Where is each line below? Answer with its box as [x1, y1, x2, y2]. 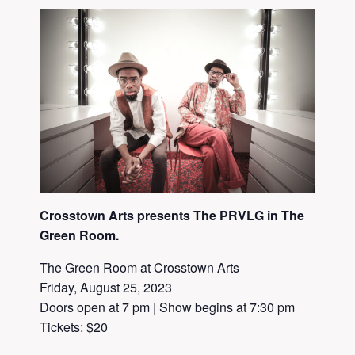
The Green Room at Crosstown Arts [40, 258, 239, 277]
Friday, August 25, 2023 [40, 277, 172, 296]
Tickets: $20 [40, 317, 108, 336]
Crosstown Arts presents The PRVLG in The [40, 205, 304, 224]
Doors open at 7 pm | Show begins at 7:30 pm [40, 297, 295, 316]
